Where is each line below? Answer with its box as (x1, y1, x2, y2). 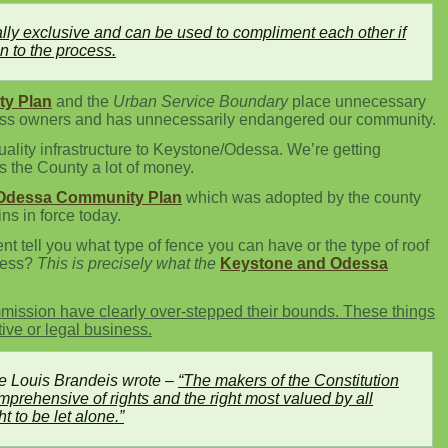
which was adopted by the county (182, 189, 421, 206)
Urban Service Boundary (113, 93, 288, 110)
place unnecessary (288, 93, 426, 110)
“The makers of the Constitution (178, 372, 399, 389)
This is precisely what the (33, 255, 220, 272)
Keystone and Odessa (220, 255, 388, 272)
